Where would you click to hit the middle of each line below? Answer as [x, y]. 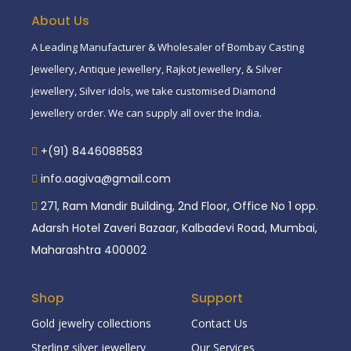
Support [217, 298]
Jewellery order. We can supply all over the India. [147, 112]
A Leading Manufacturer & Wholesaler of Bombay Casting [168, 47]
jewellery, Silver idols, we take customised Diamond [154, 90]
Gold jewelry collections [91, 323]
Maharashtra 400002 [89, 250]
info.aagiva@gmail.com [106, 178]
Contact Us [219, 323]
